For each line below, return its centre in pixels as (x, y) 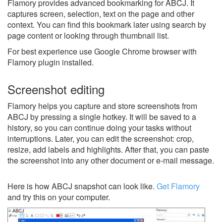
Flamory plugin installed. (51, 62)
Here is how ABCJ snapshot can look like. (82, 186)
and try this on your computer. (59, 197)
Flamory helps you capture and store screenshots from (102, 106)
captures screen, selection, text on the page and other (101, 14)
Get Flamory (178, 186)
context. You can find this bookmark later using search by (107, 25)
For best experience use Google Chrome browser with (102, 51)
